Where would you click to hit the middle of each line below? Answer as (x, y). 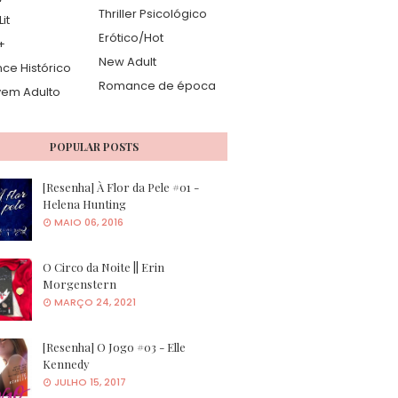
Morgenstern (80, 283)
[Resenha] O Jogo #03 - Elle (114, 346)
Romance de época (157, 85)
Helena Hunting (84, 203)
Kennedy (66, 363)
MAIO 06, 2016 (89, 222)
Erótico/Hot (131, 37)
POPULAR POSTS (94, 146)
